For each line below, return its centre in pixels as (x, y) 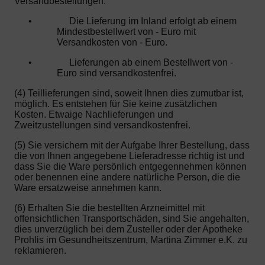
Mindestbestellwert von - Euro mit (126, 32)
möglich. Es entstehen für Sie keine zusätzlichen (116, 104)
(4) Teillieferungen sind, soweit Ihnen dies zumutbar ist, (129, 93)
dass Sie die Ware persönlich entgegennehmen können (130, 167)
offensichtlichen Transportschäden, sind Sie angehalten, (132, 219)
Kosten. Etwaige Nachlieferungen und (94, 115)
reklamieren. (40, 251)
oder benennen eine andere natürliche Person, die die (127, 177)
